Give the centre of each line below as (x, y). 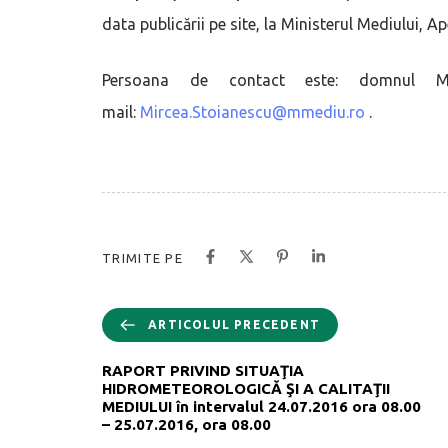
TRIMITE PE (142, 257)
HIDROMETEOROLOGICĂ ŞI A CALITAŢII (246, 388)
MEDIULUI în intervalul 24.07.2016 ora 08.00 (261, 406)
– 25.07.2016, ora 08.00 (186, 424)
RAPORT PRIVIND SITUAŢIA (203, 370)
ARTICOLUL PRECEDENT (234, 324)
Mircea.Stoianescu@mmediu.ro (252, 111)
